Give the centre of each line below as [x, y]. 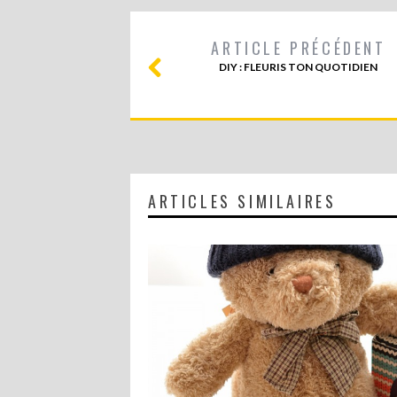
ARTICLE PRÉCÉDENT [299, 48]
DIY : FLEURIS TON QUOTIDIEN [299, 67]
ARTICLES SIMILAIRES [242, 201]
